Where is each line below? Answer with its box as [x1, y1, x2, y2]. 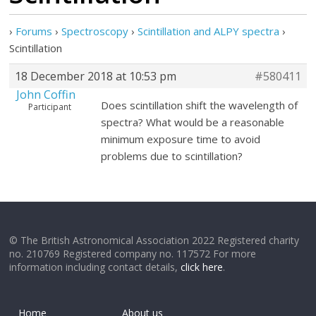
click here [181, 260, 224, 274]
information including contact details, [9, 260, 181, 274]
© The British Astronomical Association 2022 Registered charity [9, 233, 300, 247]
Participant [28, 101, 72, 113]
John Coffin [16, 87, 75, 102]
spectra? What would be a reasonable [101, 115, 285, 129]
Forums [16, 24, 53, 38]
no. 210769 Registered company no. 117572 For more [9, 247, 257, 260]
